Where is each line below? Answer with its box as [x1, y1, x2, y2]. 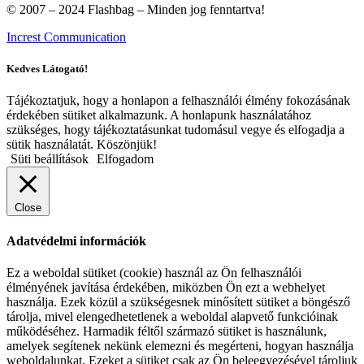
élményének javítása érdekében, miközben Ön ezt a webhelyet [6, 279, 325, 294]
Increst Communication [6, 30, 126, 44]
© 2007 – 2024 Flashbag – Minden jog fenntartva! [6, 2, 265, 16]
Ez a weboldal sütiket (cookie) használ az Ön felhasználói [6, 265, 301, 279]
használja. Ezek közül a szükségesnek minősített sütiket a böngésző [6, 294, 350, 309]
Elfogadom [97, 152, 154, 167]
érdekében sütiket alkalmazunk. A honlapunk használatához [6, 108, 311, 123]
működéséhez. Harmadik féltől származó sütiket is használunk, [6, 323, 327, 338]
